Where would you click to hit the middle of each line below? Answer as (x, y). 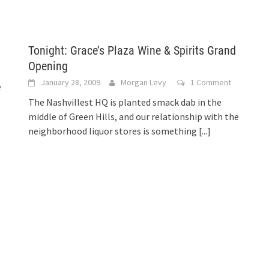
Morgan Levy (144, 82)
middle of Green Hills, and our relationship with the (134, 116)
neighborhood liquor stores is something (114, 131)
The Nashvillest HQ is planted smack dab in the (125, 102)
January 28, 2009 (71, 82)
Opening (48, 66)
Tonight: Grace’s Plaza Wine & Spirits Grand (132, 50)
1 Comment (211, 82)
